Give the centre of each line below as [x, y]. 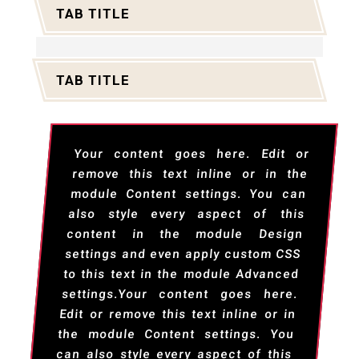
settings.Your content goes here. [180, 294]
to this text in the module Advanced [182, 274]
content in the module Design [185, 234]
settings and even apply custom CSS [183, 254]
